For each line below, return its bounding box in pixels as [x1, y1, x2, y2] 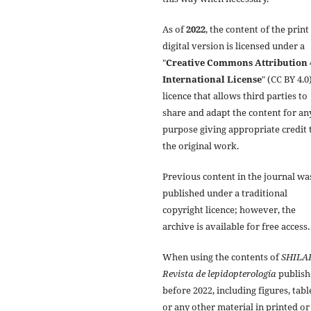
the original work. [162, 139, 239, 152]
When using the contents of [162, 250, 281, 263]
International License [162, 72, 262, 85]
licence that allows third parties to [162, 89, 308, 102]
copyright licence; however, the [162, 203, 296, 216]
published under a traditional [162, 186, 287, 199]
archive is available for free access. [162, 219, 310, 233]
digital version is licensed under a [162, 39, 305, 52]
